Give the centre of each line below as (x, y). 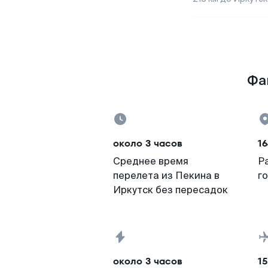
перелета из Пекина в (166, 176)
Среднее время (151, 161)
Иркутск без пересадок (170, 190)
